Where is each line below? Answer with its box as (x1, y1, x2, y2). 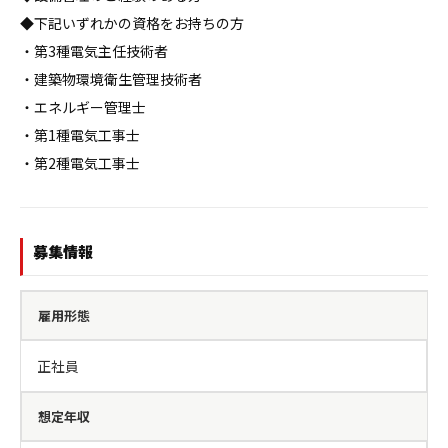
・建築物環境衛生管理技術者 (20, 69, 202, 89)
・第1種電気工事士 (20, 125, 140, 145)
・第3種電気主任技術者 (20, 41, 168, 61)
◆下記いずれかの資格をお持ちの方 (20, 13, 244, 33)
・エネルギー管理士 (20, 97, 146, 117)
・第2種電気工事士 (20, 153, 140, 173)
